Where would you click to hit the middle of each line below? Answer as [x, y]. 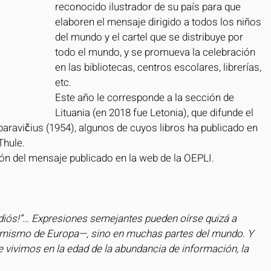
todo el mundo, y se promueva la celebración [156, 52]
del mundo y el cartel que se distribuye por [150, 37]
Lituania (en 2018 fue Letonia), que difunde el [155, 113]
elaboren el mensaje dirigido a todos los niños [159, 22]
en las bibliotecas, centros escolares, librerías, [159, 67]
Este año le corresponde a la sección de [146, 98]
